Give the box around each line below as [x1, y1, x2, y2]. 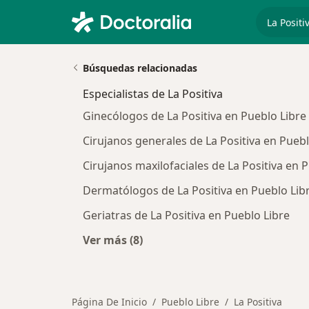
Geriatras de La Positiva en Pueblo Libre [83, 208, 290, 223]
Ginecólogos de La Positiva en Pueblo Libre [83, 108, 306, 123]
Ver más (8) [83, 232, 143, 248]
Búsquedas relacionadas [83, 61, 197, 74]
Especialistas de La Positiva [83, 86, 223, 101]
